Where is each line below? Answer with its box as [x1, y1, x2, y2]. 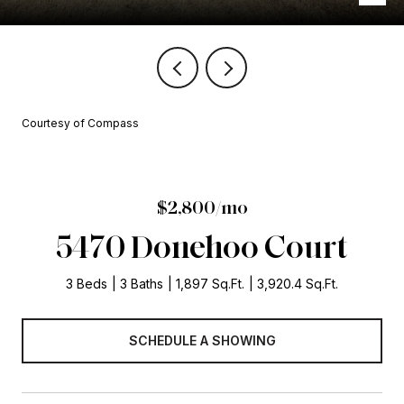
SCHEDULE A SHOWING [128, 332, 276, 348]
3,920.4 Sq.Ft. [257, 276, 338, 291]
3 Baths [120, 276, 163, 291]
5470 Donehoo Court [56, 226, 348, 266]
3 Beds [66, 276, 107, 291]
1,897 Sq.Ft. [176, 276, 244, 291]
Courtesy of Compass [22, 116, 139, 130]
